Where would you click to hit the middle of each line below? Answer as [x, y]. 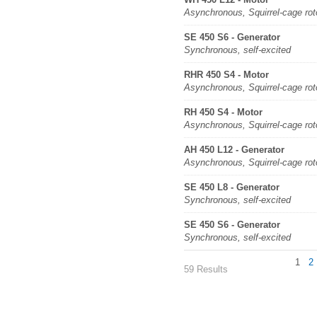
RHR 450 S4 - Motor [226, 75]
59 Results [206, 269]
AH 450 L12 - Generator [234, 150]
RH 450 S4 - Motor [223, 112]
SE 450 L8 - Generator [232, 187]
